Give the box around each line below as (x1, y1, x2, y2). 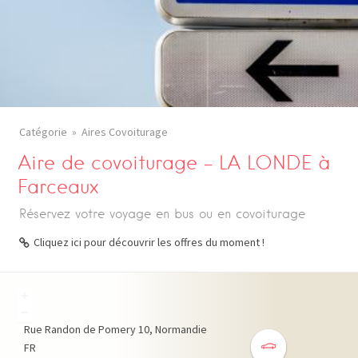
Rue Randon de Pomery (24, 322, 136, 336)
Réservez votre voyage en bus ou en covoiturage (19, 206, 305, 221)
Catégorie (19, 125, 67, 139)
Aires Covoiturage (82, 125, 168, 139)
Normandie (155, 322, 207, 336)
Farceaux (18, 175, 99, 198)
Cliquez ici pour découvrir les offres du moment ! (34, 235, 265, 249)
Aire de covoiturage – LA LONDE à (18, 151, 331, 174)
